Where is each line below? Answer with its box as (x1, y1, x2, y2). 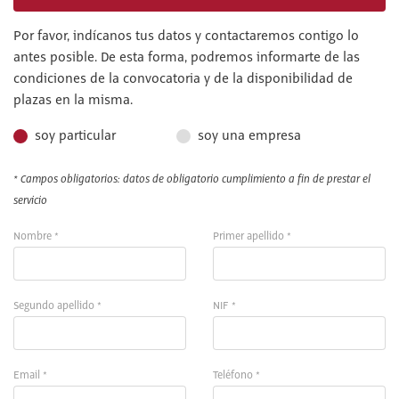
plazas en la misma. (13, 94, 133, 108)
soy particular (35, 129, 116, 143)
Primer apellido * (213, 231, 291, 242)
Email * (13, 370, 47, 381)
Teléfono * (213, 370, 260, 381)
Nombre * (13, 231, 59, 242)
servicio (13, 193, 47, 208)
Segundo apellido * (13, 300, 102, 312)
